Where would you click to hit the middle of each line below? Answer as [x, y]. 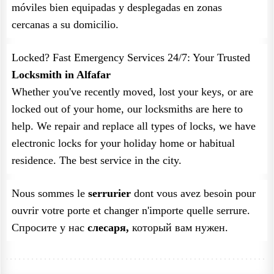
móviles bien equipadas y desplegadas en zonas [117, 7]
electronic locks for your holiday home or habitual [123, 143]
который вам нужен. [179, 228]
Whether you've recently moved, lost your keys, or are [132, 92]
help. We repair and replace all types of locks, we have [134, 126]
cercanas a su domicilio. [65, 24]
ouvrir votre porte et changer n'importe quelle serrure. [131, 210]
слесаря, [108, 228]
